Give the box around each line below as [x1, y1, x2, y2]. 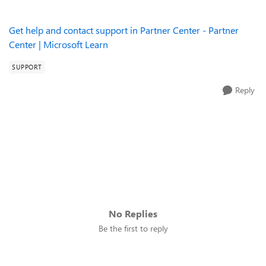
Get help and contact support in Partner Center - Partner [9, 24, 239, 36]
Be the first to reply [98, 223, 168, 234]
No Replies [109, 207, 157, 220]
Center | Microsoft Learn [9, 38, 108, 50]
